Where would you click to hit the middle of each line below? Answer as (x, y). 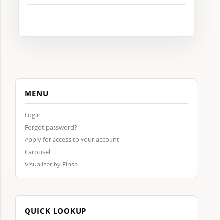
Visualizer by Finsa (51, 164)
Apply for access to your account (72, 139)
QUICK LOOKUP (55, 211)
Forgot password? (51, 127)
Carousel (37, 152)
